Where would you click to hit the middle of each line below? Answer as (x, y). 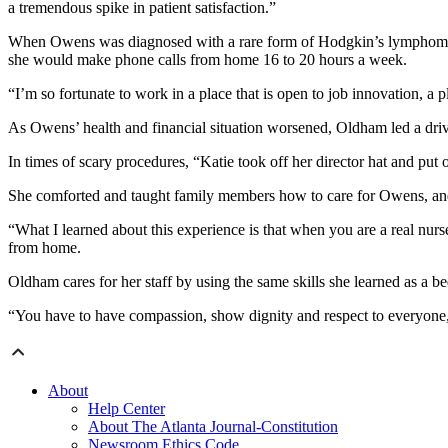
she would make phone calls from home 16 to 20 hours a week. (207, 60)
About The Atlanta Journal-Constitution (213, 427)
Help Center (126, 409)
